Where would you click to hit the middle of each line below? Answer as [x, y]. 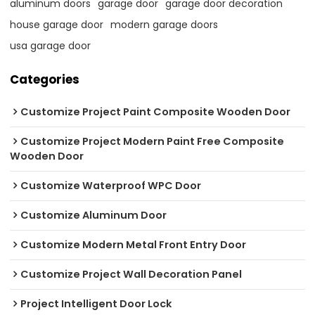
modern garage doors [165, 25]
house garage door [57, 25]
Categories [45, 80]
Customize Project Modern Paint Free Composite [153, 141]
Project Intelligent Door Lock [96, 303]
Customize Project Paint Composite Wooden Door [156, 111]
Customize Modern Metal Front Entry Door [134, 244]
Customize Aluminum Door [94, 215]
